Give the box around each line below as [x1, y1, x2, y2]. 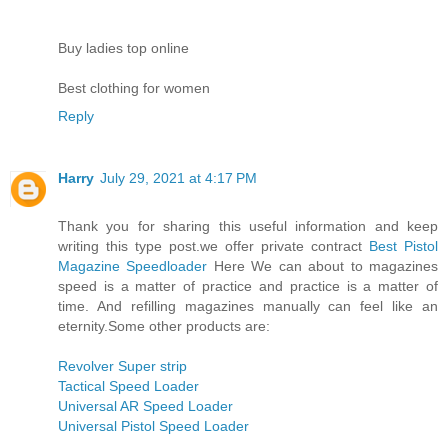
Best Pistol [369, 237, 438, 254]
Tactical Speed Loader [58, 377, 199, 394]
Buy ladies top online [58, 39, 189, 56]
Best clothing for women [58, 79, 210, 96]
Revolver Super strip [58, 357, 187, 374]
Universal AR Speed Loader [58, 397, 233, 414]
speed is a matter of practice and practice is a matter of [58, 277, 438, 294]
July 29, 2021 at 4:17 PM [100, 169, 257, 186]
